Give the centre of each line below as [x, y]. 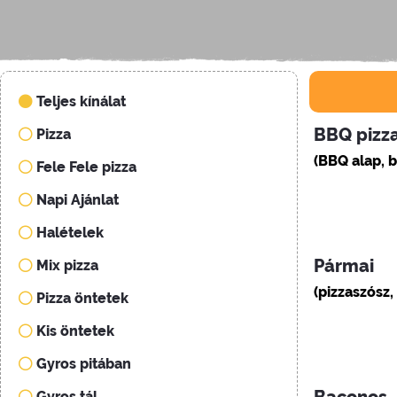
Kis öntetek [75, 331]
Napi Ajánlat [78, 200]
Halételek [70, 233]
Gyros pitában [84, 364]
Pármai [344, 266]
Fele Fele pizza [86, 167]
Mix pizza [67, 265]
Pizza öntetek [82, 298]
